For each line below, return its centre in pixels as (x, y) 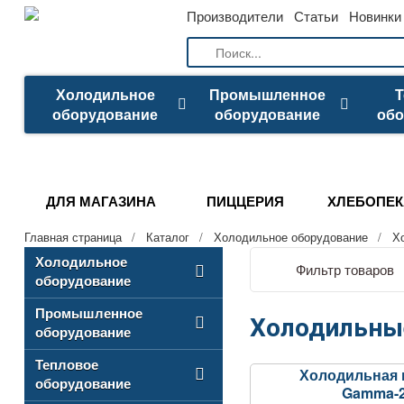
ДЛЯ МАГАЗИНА (101, 201)
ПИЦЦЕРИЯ (245, 201)
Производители (235, 16)
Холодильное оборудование (291, 237)
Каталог (168, 237)
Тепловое (67, 364)
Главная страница (73, 237)
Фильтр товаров (345, 269)
